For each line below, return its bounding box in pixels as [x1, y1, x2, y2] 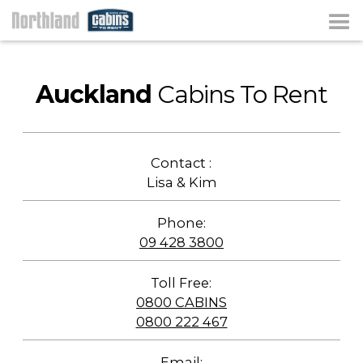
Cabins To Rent [157, 79, 327, 109]
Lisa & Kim [146, 174, 217, 190]
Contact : [151, 155, 212, 171]
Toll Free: [151, 275, 212, 291]
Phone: [156, 215, 206, 231]
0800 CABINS [136, 294, 227, 310]
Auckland [36, 79, 152, 109]
